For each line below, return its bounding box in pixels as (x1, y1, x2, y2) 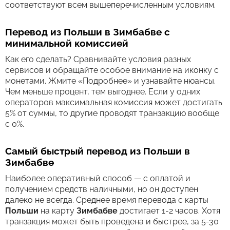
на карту (39, 206, 76, 216)
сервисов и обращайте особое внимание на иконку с (5, 65, 219, 75)
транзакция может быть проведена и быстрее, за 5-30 (5, 217, 219, 226)
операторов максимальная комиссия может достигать (5, 98, 222, 107)
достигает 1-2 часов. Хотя (118, 206, 220, 216)
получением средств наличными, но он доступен (5, 184, 198, 194)
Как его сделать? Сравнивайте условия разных (5, 54, 191, 64)
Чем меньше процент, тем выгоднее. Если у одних (5, 87, 200, 97)
